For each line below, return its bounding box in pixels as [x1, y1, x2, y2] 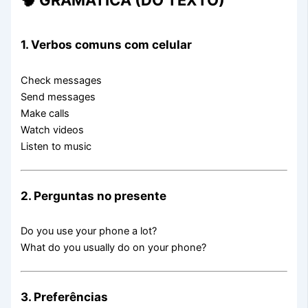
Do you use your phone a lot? [21, 225, 157, 238]
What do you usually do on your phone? [21, 241, 207, 254]
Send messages [21, 90, 96, 103]
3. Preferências [21, 289, 109, 304]
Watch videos [21, 123, 85, 136]
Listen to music [21, 140, 92, 153]
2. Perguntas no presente [21, 188, 167, 203]
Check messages [21, 74, 102, 87]
